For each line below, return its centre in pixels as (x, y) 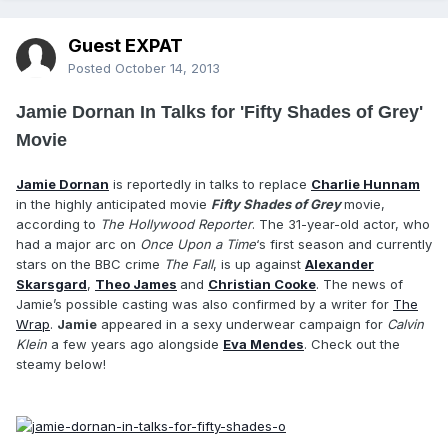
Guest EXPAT (125, 46)
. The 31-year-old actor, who (341, 224)
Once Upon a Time (198, 244)
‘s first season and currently (344, 244)
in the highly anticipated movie (113, 204)
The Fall (188, 264)
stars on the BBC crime (90, 264)
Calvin (405, 324)
